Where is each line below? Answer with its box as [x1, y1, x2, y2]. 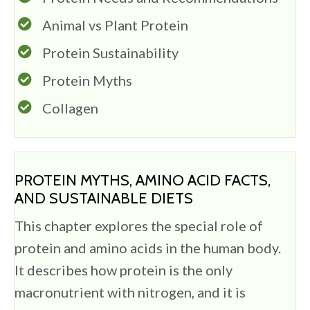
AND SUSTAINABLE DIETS [15, 189, 193, 208]
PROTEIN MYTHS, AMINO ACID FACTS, [15, 171, 271, 190]
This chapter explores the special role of [15, 217, 263, 235]
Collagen [42, 100, 98, 117]
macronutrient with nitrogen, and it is [15, 284, 246, 301]
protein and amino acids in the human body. [15, 239, 284, 257]
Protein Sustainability [42, 44, 179, 62]
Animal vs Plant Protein [42, 17, 188, 34]
